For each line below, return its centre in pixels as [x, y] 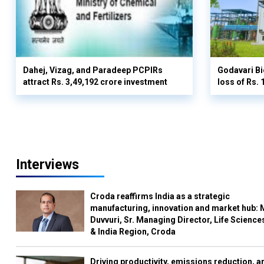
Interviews [47, 165]
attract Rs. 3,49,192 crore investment [95, 82]
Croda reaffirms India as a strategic [160, 196]
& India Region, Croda [133, 232]
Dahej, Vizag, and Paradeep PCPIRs [93, 70]
